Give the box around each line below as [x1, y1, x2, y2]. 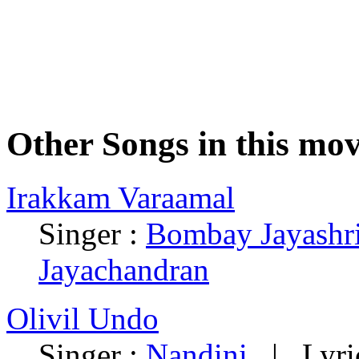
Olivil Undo [6, 301, 159, 337]
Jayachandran [38, 252, 209, 288]
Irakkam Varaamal [6, 180, 235, 216]
